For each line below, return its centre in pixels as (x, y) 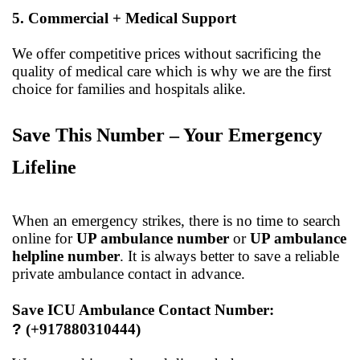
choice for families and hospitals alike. (129, 88)
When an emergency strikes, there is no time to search (176, 220)
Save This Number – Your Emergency (167, 135)
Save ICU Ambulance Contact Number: (143, 309)
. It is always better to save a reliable (229, 256)
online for (44, 238)
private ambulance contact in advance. (129, 273)
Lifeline (44, 167)
